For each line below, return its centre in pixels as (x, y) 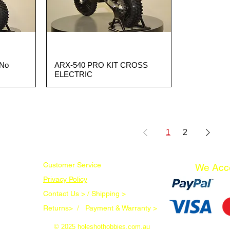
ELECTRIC (73, 74)
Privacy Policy (65, 179)
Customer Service (72, 165)
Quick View (109, 65)
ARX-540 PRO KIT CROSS (101, 65)
